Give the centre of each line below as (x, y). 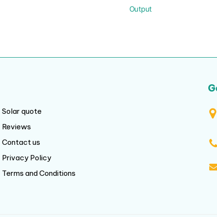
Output (140, 9)
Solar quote (22, 111)
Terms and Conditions (39, 173)
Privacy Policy (27, 158)
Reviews (16, 127)
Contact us (21, 142)
